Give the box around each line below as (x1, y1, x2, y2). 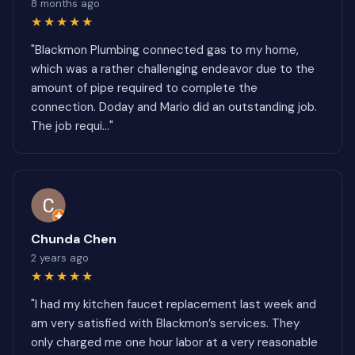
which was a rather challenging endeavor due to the (31, 61, 315, 77)
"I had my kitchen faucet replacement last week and (31, 296, 316, 312)
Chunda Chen (31, 231, 116, 247)
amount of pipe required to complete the (31, 80, 258, 96)
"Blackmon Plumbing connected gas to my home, (31, 42, 299, 58)
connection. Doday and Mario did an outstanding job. (31, 99, 317, 115)
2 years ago (31, 251, 89, 265)
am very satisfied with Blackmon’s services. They (31, 315, 300, 331)
